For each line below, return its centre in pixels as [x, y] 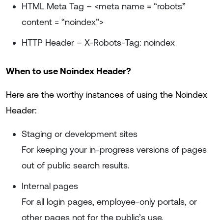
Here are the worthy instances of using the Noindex [107, 95]
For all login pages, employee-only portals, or [109, 202]
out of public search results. [76, 165]
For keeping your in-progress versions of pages [114, 150]
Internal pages [50, 186]
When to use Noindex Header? [69, 71]
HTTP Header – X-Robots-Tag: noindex [98, 42]
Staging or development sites [80, 134]
